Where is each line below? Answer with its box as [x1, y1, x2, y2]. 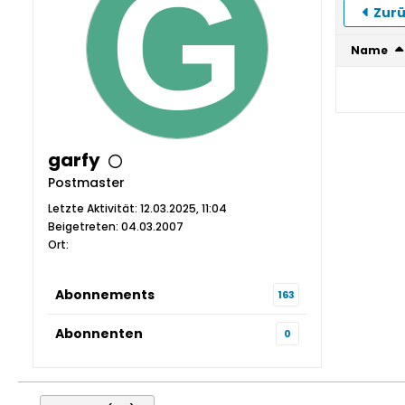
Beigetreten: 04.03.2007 [48, 219, 184, 234]
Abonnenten [55, 324, 143, 343]
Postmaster [48, 174, 125, 192]
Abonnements [55, 285, 155, 304]
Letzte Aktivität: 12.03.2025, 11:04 [48, 201, 227, 216]
